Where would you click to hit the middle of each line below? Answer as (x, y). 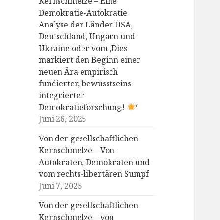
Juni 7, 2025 (61, 186)
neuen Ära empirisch (79, 72)
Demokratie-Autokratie (83, 13)
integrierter (62, 96)
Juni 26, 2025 (63, 119)
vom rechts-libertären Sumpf (94, 174)
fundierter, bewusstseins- (87, 84)
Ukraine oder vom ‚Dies (83, 48)
